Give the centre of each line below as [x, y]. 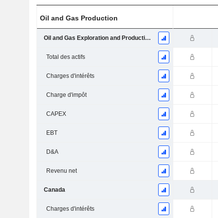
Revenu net [61, 171]
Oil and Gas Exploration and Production [148, 38]
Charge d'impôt [66, 95]
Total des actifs [65, 57]
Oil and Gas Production [79, 18]
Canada [54, 190]
